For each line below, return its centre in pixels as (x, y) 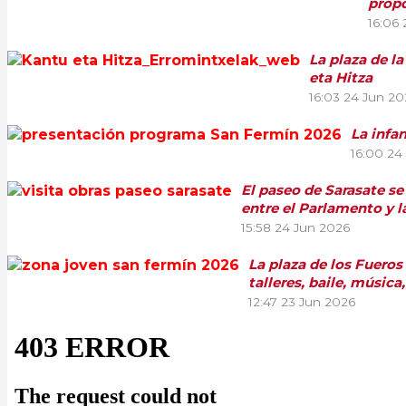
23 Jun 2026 (318, 301)
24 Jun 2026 (312, 227)
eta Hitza (341, 77)
